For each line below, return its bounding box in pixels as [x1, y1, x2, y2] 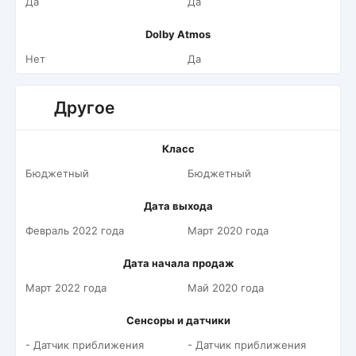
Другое [54, 98, 114, 118]
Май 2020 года [188, 281, 264, 294]
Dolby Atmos [145, 28, 211, 41]
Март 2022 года [25, 281, 106, 294]
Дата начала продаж [122, 257, 234, 269]
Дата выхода [143, 199, 213, 212]
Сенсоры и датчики [126, 314, 230, 327]
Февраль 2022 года [25, 224, 124, 237]
